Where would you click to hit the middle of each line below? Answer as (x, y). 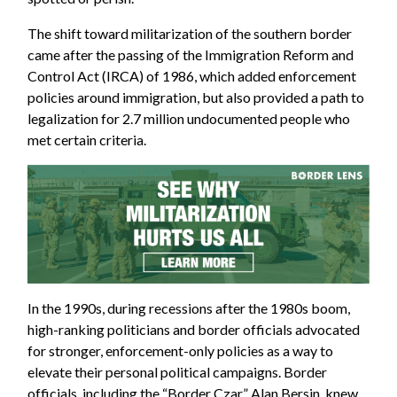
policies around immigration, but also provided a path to (196, 97)
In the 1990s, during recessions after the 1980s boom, (189, 307)
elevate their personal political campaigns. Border (178, 371)
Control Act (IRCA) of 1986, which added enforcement (192, 76)
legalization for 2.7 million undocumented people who (189, 119)
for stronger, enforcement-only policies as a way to (181, 350)
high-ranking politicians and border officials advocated (194, 329)
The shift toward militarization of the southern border (190, 34)
